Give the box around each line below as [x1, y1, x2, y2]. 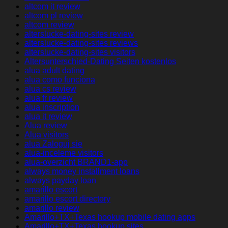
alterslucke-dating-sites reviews [24, 39, 138, 48]
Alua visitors [24, 130, 69, 139]
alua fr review [24, 94, 73, 103]
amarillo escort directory [24, 194, 110, 204]
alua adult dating [24, 66, 84, 75]
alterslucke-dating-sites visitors [24, 48, 135, 57]
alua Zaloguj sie [24, 139, 82, 149]
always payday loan [24, 176, 96, 185]
